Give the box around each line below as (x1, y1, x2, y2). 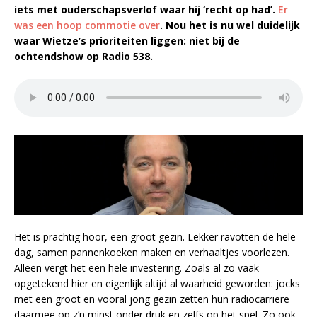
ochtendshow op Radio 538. (14, 49, 153, 63)
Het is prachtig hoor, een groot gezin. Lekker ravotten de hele (14, 230, 296, 244)
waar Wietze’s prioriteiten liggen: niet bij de (14, 33, 240, 47)
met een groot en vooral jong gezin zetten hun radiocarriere (14, 292, 289, 306)
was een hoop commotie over (14, 18, 160, 32)
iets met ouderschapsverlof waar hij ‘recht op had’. (14, 2, 278, 16)
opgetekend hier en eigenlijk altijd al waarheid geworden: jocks (14, 277, 300, 291)
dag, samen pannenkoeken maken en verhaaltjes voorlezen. (14, 246, 289, 260)
